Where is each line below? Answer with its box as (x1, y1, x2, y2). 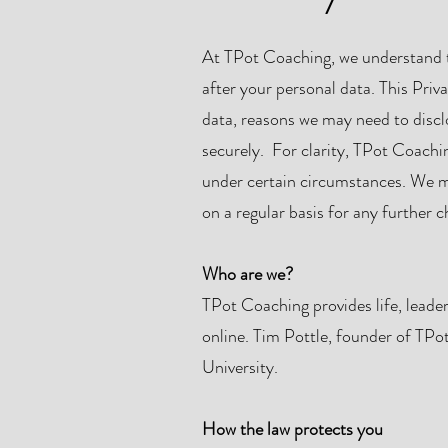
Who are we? (202, 261, 293, 287)
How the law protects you (202, 416, 383, 442)
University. (202, 354, 278, 380)
